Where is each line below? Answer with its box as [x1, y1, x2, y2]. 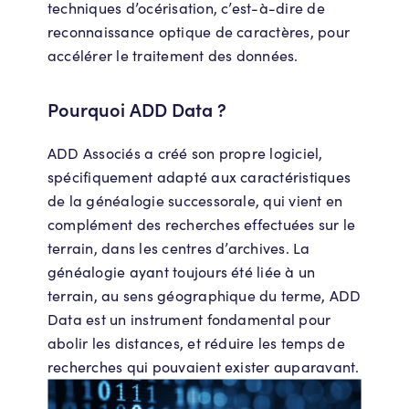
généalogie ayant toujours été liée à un [47, 261, 316, 281]
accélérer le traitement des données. [47, 45, 299, 65]
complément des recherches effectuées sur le [47, 214, 356, 234]
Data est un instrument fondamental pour [47, 309, 331, 329]
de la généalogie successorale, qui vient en [47, 190, 343, 210]
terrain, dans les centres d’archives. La [47, 237, 310, 257]
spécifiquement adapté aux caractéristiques [47, 166, 351, 186]
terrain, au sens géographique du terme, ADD [47, 285, 362, 305]
